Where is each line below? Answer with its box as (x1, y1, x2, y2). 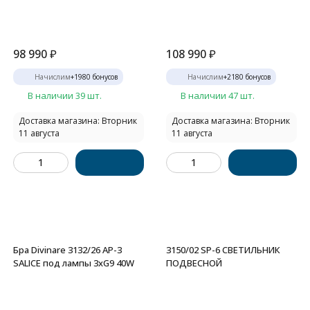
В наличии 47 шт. (181, 89, 255, 102)
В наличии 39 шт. (28, 89, 102, 102)
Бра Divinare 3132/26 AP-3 (13, 244, 122, 256)
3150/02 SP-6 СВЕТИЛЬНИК (166, 244, 280, 256)
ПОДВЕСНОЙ (166, 257, 222, 269)
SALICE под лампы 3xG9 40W (13, 257, 134, 269)
